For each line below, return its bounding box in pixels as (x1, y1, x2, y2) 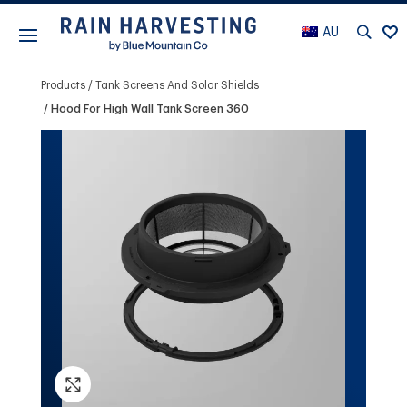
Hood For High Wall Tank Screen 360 (50, 103, 249, 114)
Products (40, 79, 85, 91)
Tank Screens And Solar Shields (94, 79, 259, 91)
